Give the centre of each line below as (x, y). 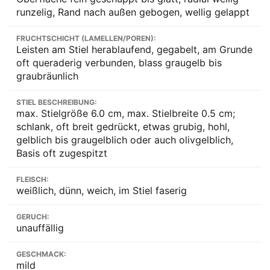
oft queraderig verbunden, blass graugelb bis (119, 63)
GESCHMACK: (41, 254)
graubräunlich (47, 76)
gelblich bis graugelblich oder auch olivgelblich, (125, 140)
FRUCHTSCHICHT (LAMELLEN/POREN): (86, 39)
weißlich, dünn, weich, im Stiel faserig (102, 191)
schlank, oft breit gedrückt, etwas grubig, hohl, (123, 127)
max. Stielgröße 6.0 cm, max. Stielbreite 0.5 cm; (126, 114)
